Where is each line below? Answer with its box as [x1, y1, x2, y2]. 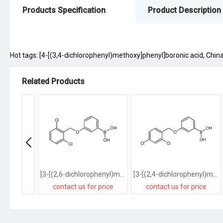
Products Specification [22, 5, 106, 15]
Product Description [148, 5, 221, 15]
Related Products [22, 77, 85, 86]
